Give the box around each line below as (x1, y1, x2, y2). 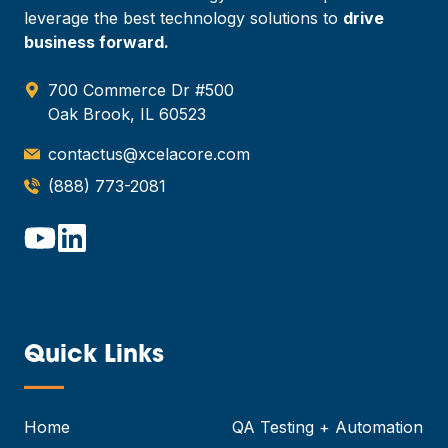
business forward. (24, 31, 169, 52)
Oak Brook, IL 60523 (48, 103, 206, 124)
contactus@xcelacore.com (48, 143, 250, 164)
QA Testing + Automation (232, 416, 423, 437)
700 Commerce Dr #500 (48, 79, 234, 100)
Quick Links (24, 343, 164, 368)
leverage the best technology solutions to (24, 7, 343, 28)
